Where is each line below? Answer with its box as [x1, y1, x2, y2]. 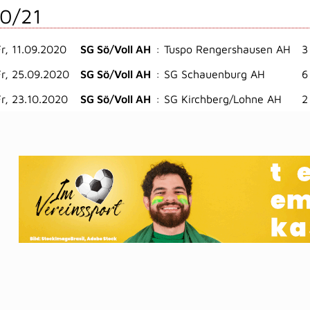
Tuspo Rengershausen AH [164, 43, 291, 55]
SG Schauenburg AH [164, 68, 265, 80]
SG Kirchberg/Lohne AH [164, 93, 282, 105]
